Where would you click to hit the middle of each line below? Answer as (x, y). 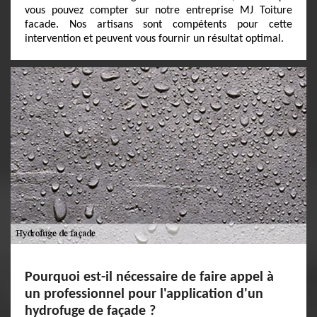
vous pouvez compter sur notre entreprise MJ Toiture (158, 11)
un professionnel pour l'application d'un (144, 294)
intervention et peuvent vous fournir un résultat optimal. (154, 39)
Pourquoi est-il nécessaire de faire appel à (149, 277)
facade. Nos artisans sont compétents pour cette (158, 25)
